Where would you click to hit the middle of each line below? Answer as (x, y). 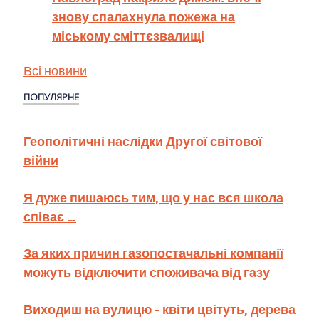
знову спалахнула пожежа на (143, 16)
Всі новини (55, 71)
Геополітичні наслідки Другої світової (143, 141)
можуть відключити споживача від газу (147, 272)
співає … (50, 216)
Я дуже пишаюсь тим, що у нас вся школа (153, 197)
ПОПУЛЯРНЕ (51, 97)
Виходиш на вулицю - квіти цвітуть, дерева (159, 308)
